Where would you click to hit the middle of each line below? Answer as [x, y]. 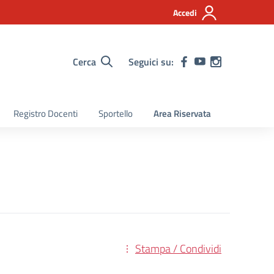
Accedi [185, 13]
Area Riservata [182, 113]
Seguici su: [151, 61]
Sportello [116, 113]
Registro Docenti [46, 113]
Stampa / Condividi [178, 249]
